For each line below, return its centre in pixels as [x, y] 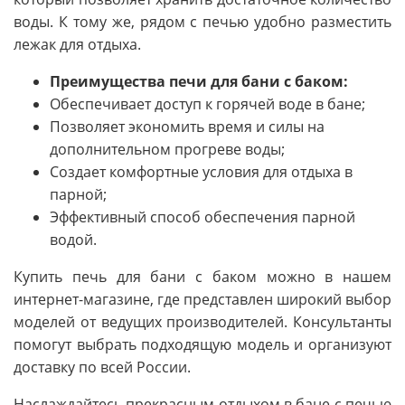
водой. [73, 240]
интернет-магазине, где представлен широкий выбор [202, 300]
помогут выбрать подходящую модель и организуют [202, 345]
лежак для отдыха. [77, 45]
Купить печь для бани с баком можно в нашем [202, 277]
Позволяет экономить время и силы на [187, 127]
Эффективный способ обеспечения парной [202, 217]
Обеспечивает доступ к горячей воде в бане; [207, 104]
